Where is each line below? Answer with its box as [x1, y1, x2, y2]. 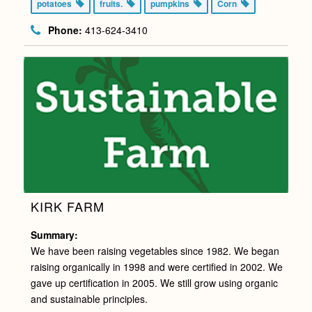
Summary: [30, 227, 78, 242]
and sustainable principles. [30, 291, 148, 306]
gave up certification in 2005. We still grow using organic [30, 275, 278, 290]
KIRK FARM [30, 196, 104, 215]
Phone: [47, 22, 82, 37]
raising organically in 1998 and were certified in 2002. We [30, 259, 283, 274]
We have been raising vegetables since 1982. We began [30, 243, 279, 258]
